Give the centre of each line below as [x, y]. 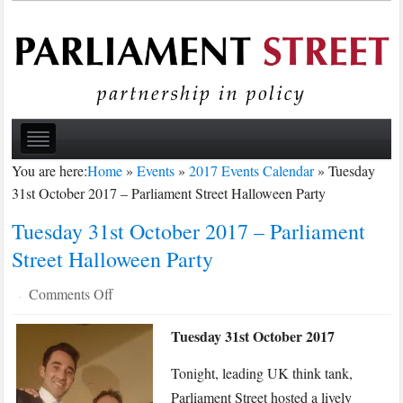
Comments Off [72, 294]
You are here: [50, 171]
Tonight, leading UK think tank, [262, 373]
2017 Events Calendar [252, 171]
